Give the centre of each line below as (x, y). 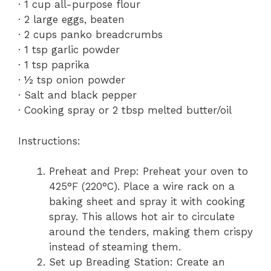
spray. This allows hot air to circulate (142, 217)
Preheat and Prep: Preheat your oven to (149, 171)
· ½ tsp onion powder (72, 80)
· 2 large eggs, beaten (71, 19)
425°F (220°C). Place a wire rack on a (142, 186)
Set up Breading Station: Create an (137, 262)
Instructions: (49, 141)
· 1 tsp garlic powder (69, 50)
